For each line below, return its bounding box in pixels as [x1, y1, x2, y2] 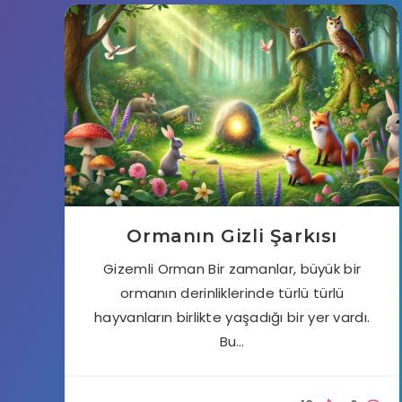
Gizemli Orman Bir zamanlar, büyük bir [103, 258, 362, 278]
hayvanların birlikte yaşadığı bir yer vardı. [94, 307, 371, 327]
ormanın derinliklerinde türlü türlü [119, 283, 345, 302]
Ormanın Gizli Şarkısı [127, 224, 337, 247]
